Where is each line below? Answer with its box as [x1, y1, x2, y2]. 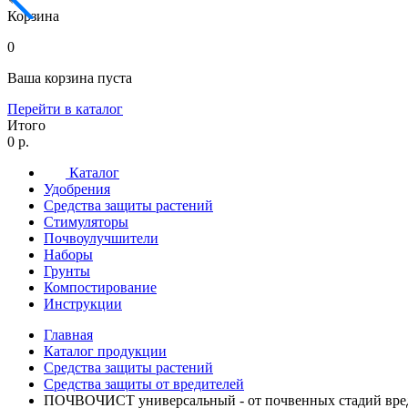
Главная [44, 327, 93, 343]
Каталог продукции [44, 343, 167, 360]
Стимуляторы [44, 214, 128, 230]
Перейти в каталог [7, 101, 123, 117]
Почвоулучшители [44, 230, 158, 247]
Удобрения [44, 181, 110, 198]
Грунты [44, 263, 90, 280]
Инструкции [44, 296, 122, 312]
